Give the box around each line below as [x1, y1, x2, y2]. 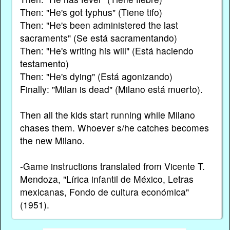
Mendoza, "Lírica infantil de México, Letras [20, 172, 194, 185]
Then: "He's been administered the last [20, 18, 178, 31]
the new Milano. [20, 133, 85, 147]
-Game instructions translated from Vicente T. [20, 159, 205, 172]
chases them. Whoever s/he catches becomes [20, 121, 209, 134]
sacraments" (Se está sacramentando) [20, 31, 177, 44]
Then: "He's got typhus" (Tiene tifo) [20, 5, 162, 18]
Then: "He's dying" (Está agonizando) [20, 69, 172, 83]
